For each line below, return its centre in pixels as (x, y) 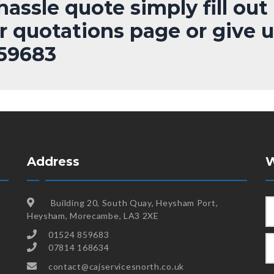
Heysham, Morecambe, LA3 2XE (93, 216)
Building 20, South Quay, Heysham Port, (133, 203)
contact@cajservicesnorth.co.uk (116, 266)
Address (53, 161)
